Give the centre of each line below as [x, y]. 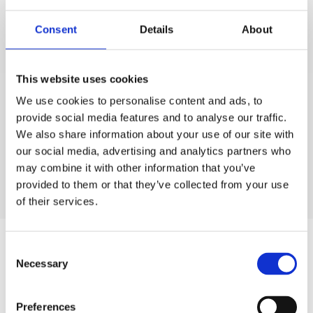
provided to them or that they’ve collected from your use [152, 184]
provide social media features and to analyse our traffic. [152, 117]
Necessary [42, 263]
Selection [26, 266]
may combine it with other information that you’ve [136, 168]
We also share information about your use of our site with [155, 134]
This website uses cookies [82, 79]
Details [156, 29]
